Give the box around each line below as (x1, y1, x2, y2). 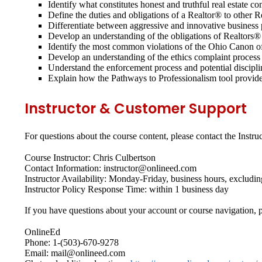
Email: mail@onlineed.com (25, 248, 125, 258)
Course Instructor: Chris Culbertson (25, 152, 156, 163)
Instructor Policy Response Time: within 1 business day (25, 184, 229, 194)
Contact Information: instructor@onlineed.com (25, 163, 196, 173)
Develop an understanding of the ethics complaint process (48, 51, 260, 62)
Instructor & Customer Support (25, 98, 247, 118)
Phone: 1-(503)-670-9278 (25, 237, 119, 248)
